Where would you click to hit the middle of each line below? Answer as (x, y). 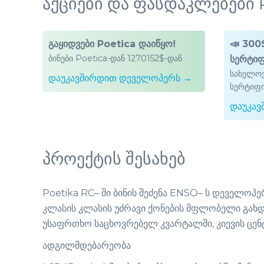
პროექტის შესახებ (114, 158)
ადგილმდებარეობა (87, 246)
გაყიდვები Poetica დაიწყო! (112, 44)
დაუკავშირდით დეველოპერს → (120, 78)
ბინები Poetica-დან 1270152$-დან (115, 58)
